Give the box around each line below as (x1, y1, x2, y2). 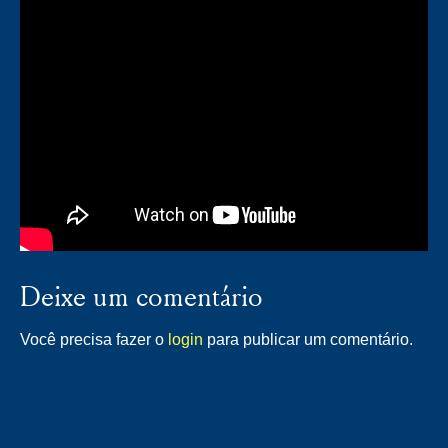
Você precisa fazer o (20, 331, 168, 349)
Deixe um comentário (20, 277, 263, 315)
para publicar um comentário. (203, 331, 413, 349)
